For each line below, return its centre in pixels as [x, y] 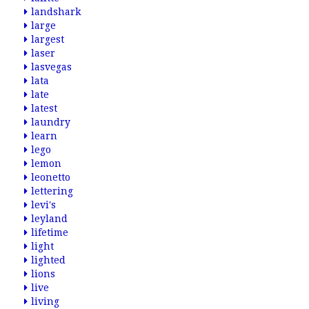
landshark [56, 12]
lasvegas [51, 67]
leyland [49, 219]
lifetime [50, 232]
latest [44, 108]
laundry [51, 122]
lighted [48, 260]
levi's [43, 205]
